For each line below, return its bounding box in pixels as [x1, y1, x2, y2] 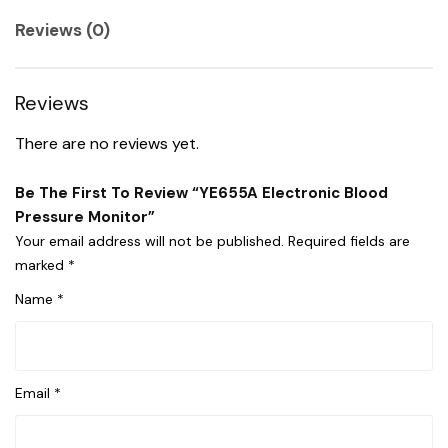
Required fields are [288, 231, 410, 250]
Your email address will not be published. [15, 231, 284, 250]
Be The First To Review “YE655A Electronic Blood [15, 182, 388, 203]
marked [15, 255, 68, 274]
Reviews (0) [15, 18, 110, 41]
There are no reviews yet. [15, 132, 199, 154]
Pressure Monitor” [15, 206, 155, 227]
